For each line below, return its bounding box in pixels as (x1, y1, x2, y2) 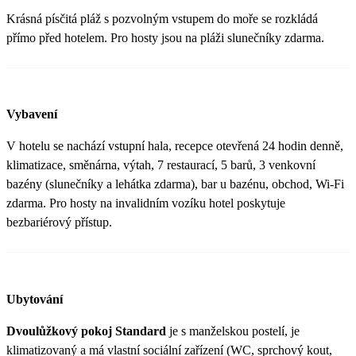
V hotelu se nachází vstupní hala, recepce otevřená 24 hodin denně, (6, 139, 343, 153)
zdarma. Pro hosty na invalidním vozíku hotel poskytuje (6, 196, 285, 211)
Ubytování (6, 292, 63, 306)
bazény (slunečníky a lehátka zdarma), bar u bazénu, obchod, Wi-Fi (6, 177, 344, 192)
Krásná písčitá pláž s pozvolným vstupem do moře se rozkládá (6, 12, 318, 26)
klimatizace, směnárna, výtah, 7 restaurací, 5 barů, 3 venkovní (6, 158, 315, 172)
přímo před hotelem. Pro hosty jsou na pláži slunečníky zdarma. (6, 31, 324, 45)
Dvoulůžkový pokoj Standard (6, 323, 166, 338)
